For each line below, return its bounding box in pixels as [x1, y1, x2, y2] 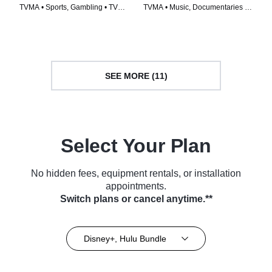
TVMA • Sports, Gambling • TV [19, 3, 118, 12]
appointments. [106, 181, 166, 192]
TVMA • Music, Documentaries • [143, 3, 247, 12]
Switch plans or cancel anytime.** [59, 194, 212, 205]
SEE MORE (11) [104, 70, 168, 81]
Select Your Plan [61, 135, 211, 157]
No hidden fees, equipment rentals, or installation [31, 168, 241, 179]
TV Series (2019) [143, 13, 199, 22]
